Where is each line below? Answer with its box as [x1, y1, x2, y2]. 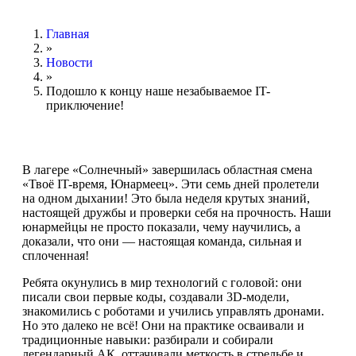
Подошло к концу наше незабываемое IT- [46, 84, 270, 98]
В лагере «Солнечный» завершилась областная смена [22, 163, 312, 176]
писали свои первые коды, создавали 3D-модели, [22, 290, 289, 304]
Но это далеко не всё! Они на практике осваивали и [22, 319, 304, 332]
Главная [46, 27, 89, 41]
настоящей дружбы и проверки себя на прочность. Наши [22, 206, 331, 219]
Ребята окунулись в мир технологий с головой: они [22, 276, 302, 289]
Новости [46, 56, 93, 69]
